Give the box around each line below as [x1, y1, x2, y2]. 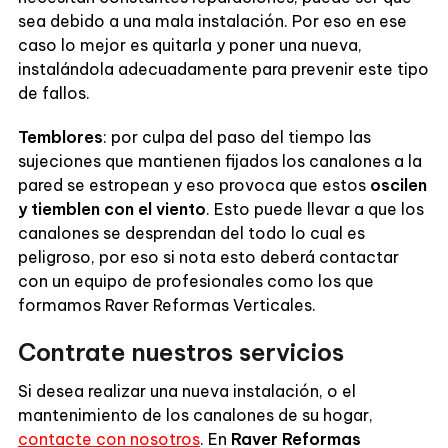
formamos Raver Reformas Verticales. [17, 294, 320, 315]
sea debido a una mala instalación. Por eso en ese [17, 10, 407, 31]
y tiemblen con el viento [17, 198, 206, 219]
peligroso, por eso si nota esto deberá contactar [17, 246, 399, 267]
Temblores [17, 126, 103, 147]
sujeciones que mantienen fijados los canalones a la [17, 150, 422, 171]
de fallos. [17, 82, 94, 103]
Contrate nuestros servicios [17, 336, 344, 367]
